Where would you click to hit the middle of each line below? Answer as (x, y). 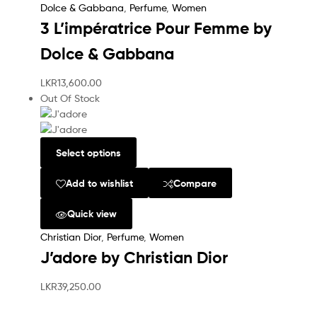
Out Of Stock (70, 98)
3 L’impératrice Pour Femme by (156, 28)
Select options (88, 152)
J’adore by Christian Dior (134, 257)
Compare (195, 183)
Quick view (92, 214)
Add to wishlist (99, 183)
